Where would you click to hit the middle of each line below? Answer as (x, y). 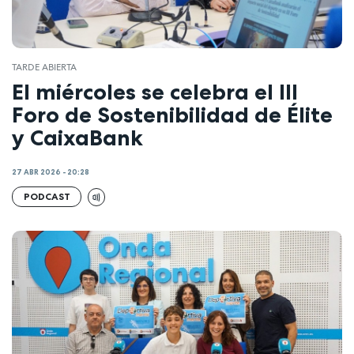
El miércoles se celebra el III (155, 91)
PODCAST (47, 197)
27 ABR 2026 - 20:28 (51, 173)
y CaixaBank (77, 137)
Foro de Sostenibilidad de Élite (172, 114)
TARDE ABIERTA (44, 68)
